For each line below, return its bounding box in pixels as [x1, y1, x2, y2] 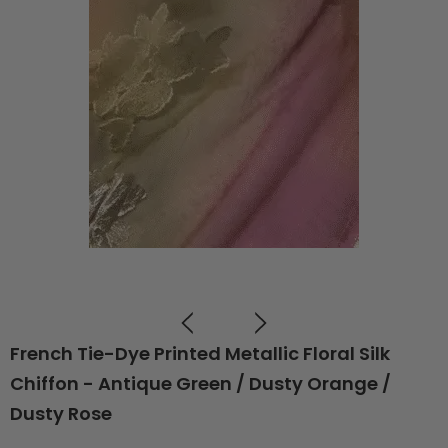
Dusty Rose [10, 400, 112, 426]
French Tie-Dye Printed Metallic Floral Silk [10, 340, 390, 366]
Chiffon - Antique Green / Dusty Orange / [10, 370, 391, 396]
